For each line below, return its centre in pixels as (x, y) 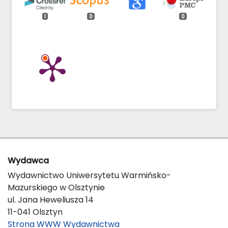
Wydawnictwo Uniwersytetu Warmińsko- (89, 175)
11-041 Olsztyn (35, 212)
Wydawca (28, 160)
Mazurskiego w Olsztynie (56, 187)
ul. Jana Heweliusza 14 (51, 199)
